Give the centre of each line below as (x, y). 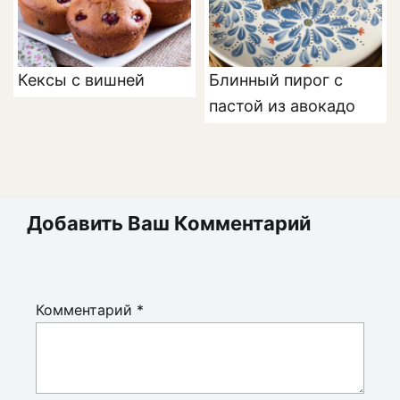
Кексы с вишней (81, 80)
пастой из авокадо (282, 106)
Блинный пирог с (276, 80)
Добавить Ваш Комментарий (169, 224)
